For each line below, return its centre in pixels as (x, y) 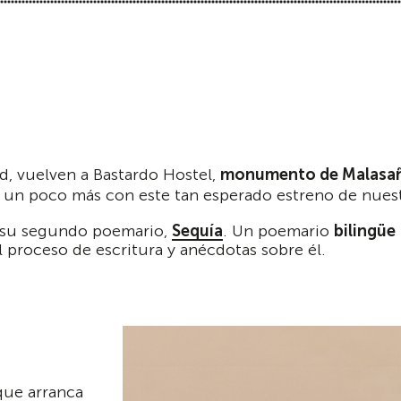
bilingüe (365, 231)
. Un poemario (278, 231)
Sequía (197, 231)
